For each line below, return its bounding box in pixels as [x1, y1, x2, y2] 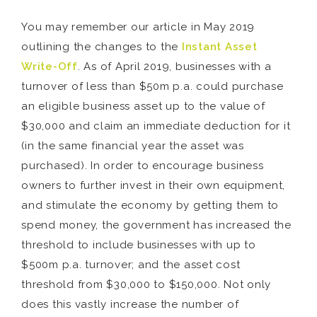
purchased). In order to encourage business [21, 159, 264, 172]
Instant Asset [181, 40, 258, 53]
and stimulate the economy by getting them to [21, 199, 279, 212]
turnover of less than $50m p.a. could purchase [21, 80, 284, 93]
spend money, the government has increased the [21, 219, 292, 231]
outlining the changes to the [21, 40, 182, 53]
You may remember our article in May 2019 [21, 21, 255, 33]
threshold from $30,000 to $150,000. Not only [21, 278, 271, 291]
